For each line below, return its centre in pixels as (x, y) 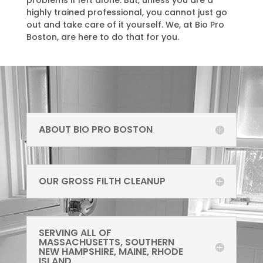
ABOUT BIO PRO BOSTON (95, 130)
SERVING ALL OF (75, 233)
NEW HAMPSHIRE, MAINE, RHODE (111, 252)
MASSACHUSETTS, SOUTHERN (106, 242)
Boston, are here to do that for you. (102, 37)
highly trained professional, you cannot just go (127, 13)
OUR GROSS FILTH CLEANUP (102, 181)
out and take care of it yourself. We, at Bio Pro (125, 25)
